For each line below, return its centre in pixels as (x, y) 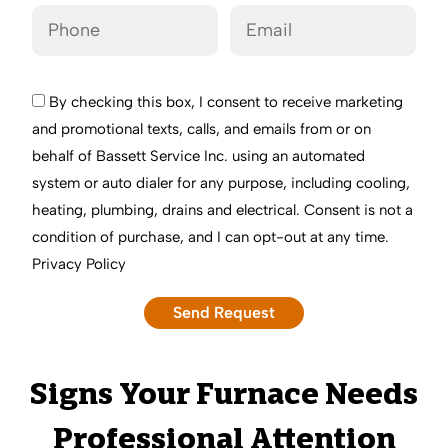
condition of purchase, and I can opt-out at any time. (210, 236)
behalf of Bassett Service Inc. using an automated (198, 155)
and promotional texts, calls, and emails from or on (201, 128)
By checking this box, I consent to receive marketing (226, 101)
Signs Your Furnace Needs (224, 396)
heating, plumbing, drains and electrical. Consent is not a (222, 209)
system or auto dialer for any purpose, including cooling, (221, 182)
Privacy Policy (79, 263)
